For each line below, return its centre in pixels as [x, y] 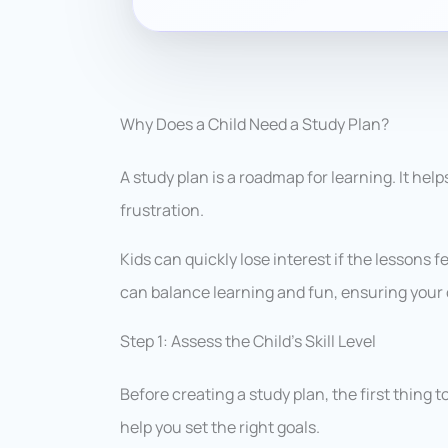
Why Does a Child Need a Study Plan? [254, 123]
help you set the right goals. [220, 426]
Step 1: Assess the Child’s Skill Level [248, 340]
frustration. [162, 209]
